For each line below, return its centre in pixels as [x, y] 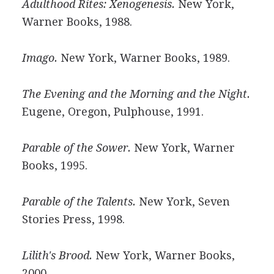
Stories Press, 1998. [73, 219]
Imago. [39, 58]
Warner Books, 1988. [77, 22]
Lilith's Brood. [57, 255]
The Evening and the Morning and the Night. [136, 94]
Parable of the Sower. [76, 148]
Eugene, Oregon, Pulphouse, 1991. [113, 112]
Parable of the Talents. [79, 202]
